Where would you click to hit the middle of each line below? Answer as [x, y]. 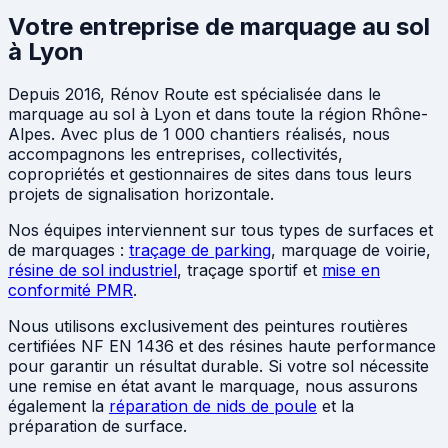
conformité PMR [70, 289]
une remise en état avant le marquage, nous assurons [213, 385]
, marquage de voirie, [351, 249]
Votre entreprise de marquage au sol [219, 26]
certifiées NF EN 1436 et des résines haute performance [222, 345]
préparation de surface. [97, 425]
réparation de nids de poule [213, 405]
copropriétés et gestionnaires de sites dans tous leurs [210, 173]
